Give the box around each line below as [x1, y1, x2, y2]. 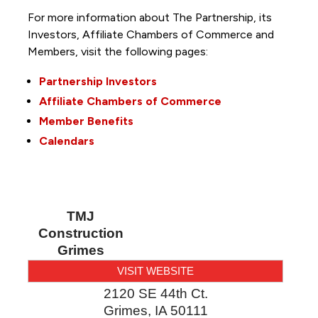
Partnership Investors [38, 75, 157, 89]
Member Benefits [38, 114, 133, 128]
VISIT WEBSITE [117, 265, 194, 278]
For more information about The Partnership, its [27, 11, 272, 25]
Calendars [38, 134, 94, 148]
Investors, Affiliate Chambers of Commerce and [27, 28, 274, 42]
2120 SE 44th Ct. [103, 286, 208, 302]
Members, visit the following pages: [27, 45, 211, 59]
